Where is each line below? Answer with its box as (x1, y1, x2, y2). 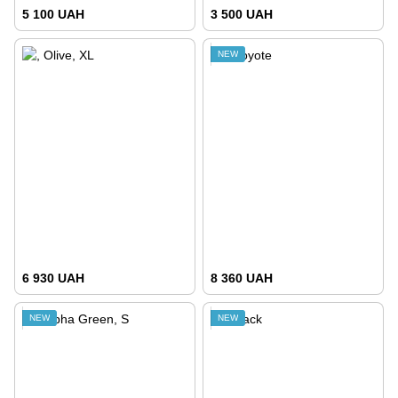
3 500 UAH (211, 6, 273, 21)
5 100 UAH (22, 6, 84, 21)
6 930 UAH (22, 270, 84, 285)
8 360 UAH (211, 270, 273, 285)
